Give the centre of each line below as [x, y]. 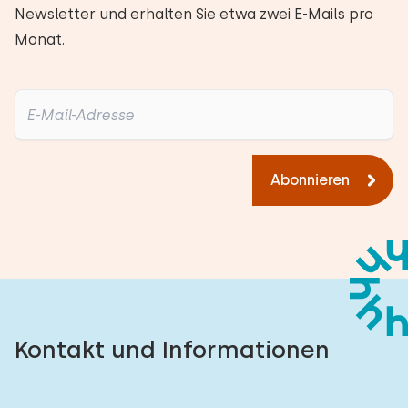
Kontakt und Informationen [172, 349]
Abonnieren [310, 180]
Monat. [40, 40]
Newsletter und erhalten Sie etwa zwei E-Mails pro [194, 14]
